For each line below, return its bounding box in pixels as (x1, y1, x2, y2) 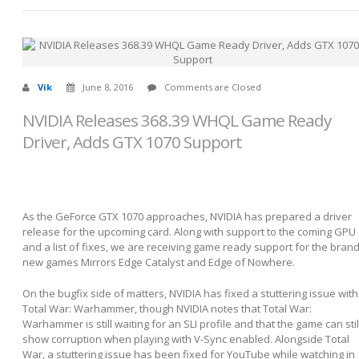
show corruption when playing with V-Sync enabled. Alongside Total (22, 331, 349, 346)
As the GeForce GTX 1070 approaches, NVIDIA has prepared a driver (22, 208, 352, 224)
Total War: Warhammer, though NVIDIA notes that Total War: (22, 301, 312, 316)
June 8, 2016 (83, 81, 133, 93)
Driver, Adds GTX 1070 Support (22, 131, 242, 153)
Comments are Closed (164, 81, 261, 93)
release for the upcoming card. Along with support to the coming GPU (22, 224, 356, 239)
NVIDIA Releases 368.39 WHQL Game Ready (22, 109, 331, 131)
